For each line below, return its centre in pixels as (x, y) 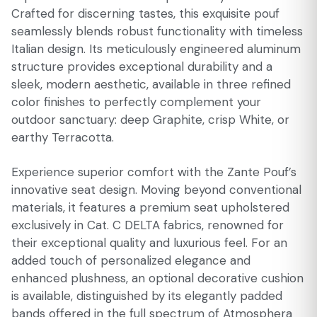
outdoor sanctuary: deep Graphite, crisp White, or (150, 120)
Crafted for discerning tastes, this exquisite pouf (145, 13)
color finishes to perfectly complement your (136, 102)
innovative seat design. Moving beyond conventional (156, 190)
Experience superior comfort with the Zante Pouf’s (154, 172)
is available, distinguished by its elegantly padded (147, 296)
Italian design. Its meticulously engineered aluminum (156, 49)
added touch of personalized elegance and (131, 260)
